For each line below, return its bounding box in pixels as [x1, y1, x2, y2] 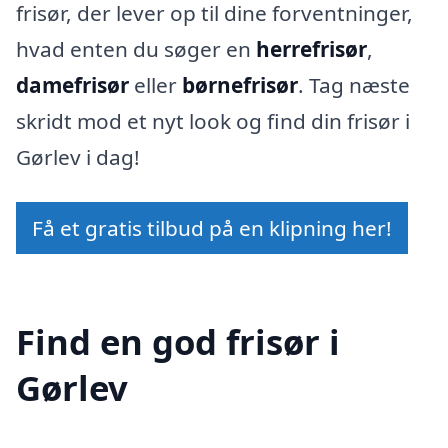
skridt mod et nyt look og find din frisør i [16, 106, 410, 135]
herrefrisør [256, 34, 367, 63]
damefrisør [16, 70, 129, 99]
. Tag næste [298, 70, 410, 99]
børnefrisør [182, 70, 298, 99]
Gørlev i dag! [16, 142, 140, 171]
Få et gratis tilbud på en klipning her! [32, 214, 392, 243]
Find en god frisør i [16, 318, 340, 366]
